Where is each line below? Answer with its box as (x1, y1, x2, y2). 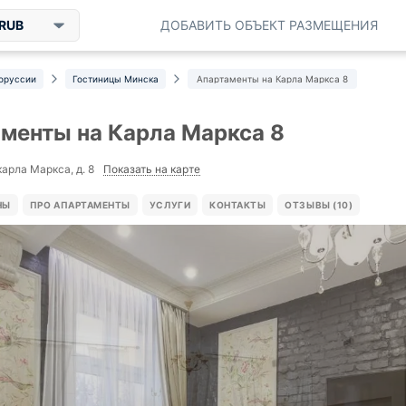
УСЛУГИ (149, 199, 191, 210)
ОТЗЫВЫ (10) (285, 199, 353, 210)
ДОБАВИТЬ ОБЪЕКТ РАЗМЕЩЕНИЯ (160, 17, 378, 33)
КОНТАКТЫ (209, 199, 266, 210)
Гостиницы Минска (72, 73, 159, 84)
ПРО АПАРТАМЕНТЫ (29, 199, 130, 210)
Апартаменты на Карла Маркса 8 (197, 73, 348, 84)
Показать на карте (103, 161, 200, 176)
